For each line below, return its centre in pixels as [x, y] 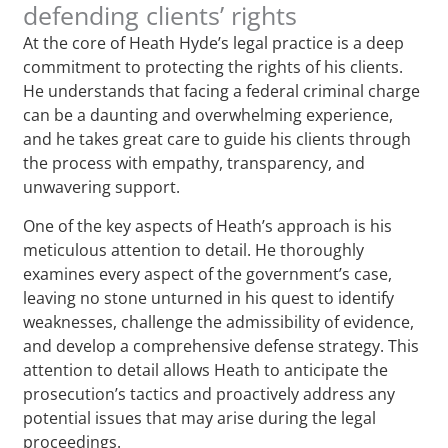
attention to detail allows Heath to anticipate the [206, 369]
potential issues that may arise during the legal [200, 417]
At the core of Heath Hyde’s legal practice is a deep [214, 42]
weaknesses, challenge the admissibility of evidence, [219, 321]
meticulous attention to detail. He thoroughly [194, 249]
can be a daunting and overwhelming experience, [208, 114]
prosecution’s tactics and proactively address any [209, 393]
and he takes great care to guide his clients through [217, 138]
